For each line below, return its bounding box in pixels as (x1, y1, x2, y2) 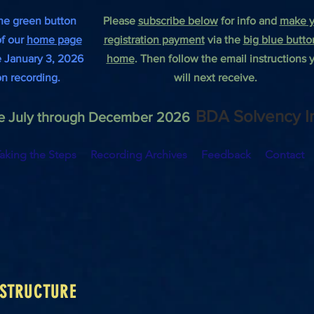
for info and (217, 15, 280, 27)
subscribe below (137, 15, 218, 27)
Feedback (201, 148, 251, 161)
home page (26, 34, 82, 46)
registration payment (103, 34, 205, 46)
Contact (265, 148, 304, 161)
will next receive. (173, 71, 260, 83)
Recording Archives (90, 148, 187, 161)
